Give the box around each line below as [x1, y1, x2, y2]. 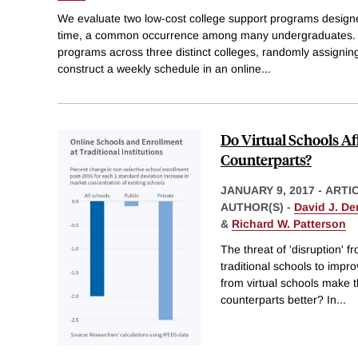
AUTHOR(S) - [221, 201, 294, 214]
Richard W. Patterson [232, 217, 346, 231]
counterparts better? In [221, 292, 336, 306]
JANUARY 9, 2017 [221, 184, 315, 197]
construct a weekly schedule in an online [58, 62, 261, 76]
